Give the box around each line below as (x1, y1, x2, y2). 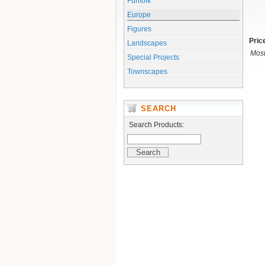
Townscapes (127, 67, 167, 76)
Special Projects (127, 53, 179, 62)
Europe (127, 11, 151, 19)
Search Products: (129, 121, 184, 129)
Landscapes (127, 39, 167, 47)
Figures (127, 25, 151, 33)
